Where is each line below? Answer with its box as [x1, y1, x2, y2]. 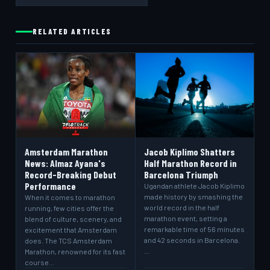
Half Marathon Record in [143, 157, 237, 169]
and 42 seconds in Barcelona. [143, 236, 240, 244]
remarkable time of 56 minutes [143, 225, 245, 233]
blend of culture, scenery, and [25, 215, 122, 223]
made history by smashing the [143, 192, 243, 201]
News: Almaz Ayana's [25, 157, 105, 169]
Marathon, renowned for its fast [25, 247, 125, 256]
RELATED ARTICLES [33, 27, 111, 36]
